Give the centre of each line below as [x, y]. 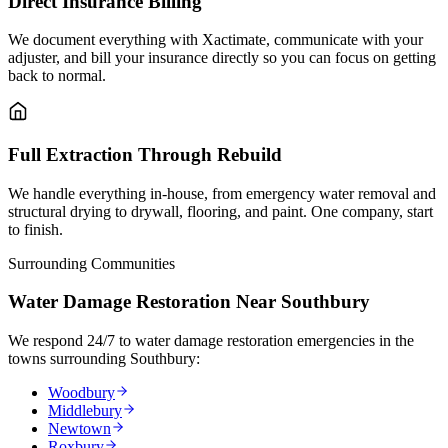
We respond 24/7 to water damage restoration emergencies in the [211, 341]
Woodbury [81, 393]
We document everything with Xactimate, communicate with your [215, 40]
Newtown [79, 429]
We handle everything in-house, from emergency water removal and [222, 193]
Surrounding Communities [91, 263]
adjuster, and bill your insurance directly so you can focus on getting [222, 58]
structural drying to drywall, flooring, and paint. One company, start [220, 211]
